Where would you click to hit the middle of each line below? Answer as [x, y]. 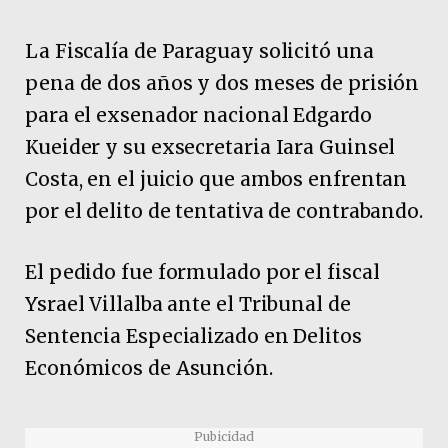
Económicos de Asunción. [149, 368]
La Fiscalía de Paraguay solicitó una [199, 51]
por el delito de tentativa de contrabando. [224, 211]
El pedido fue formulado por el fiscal [202, 272]
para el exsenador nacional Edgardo [198, 115]
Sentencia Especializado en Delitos [193, 336]
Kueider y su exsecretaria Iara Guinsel [210, 147]
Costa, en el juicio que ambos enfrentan [216, 179]
